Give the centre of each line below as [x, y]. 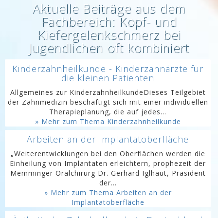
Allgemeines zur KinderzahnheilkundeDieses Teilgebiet [108, 92]
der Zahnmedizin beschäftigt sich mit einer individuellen [108, 102]
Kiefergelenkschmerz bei [109, 35]
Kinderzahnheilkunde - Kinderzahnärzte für [108, 69]
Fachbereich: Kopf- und [109, 21]
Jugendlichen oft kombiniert [109, 48]
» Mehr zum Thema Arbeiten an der [108, 192]
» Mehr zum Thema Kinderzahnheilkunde [108, 121]
